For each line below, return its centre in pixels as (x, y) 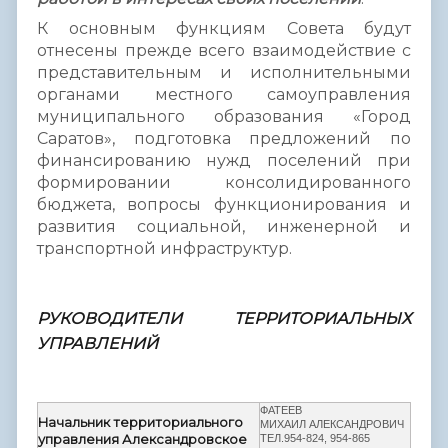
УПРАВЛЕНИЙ (97, 343)
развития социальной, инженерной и (224, 226)
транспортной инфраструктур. (166, 248)
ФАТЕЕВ (281, 409)
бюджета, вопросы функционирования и (224, 204)
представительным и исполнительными (224, 72)
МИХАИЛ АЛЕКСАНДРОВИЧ (332, 423)
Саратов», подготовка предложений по (224, 138)
